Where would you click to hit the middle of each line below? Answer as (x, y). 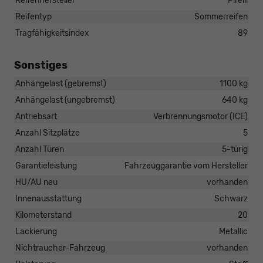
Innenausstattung (48, 199)
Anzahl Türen (40, 150)
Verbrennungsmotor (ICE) (200, 117)
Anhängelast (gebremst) (61, 84)
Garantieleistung (46, 166)
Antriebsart (36, 117)
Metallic (233, 232)
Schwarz (231, 199)
